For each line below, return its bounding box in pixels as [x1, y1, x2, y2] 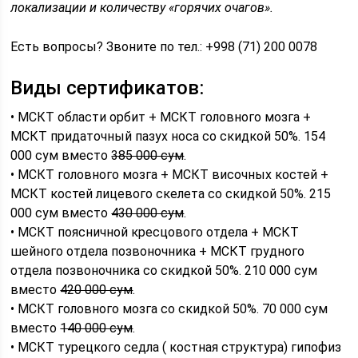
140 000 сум [60, 320, 133, 336]
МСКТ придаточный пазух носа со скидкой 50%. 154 [10, 128, 326, 144]
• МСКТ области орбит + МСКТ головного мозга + [10, 109, 312, 125]
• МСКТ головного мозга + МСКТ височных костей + [10, 166, 329, 182]
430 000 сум [111, 205, 185, 221]
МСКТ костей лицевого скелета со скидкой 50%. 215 [10, 185, 332, 201]
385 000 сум [111, 147, 185, 163]
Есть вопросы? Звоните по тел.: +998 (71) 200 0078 [10, 38, 318, 54]
